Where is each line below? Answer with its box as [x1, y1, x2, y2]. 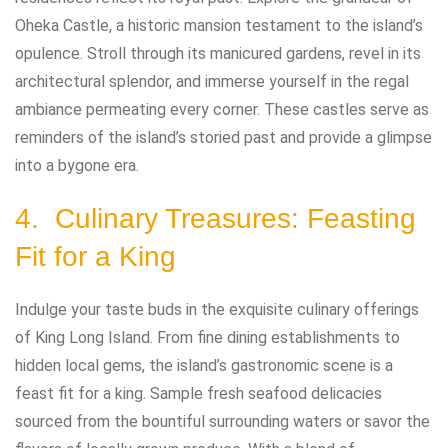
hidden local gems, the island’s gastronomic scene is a [15, 355, 393, 375]
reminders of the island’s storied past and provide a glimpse [15, 127, 432, 147]
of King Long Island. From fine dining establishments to [15, 327, 400, 347]
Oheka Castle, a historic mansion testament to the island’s [15, 15, 423, 35]
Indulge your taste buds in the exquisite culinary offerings [15, 299, 419, 319]
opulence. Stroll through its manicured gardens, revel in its [15, 43, 421, 63]
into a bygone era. [15, 155, 139, 175]
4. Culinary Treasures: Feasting [15, 202, 416, 234]
